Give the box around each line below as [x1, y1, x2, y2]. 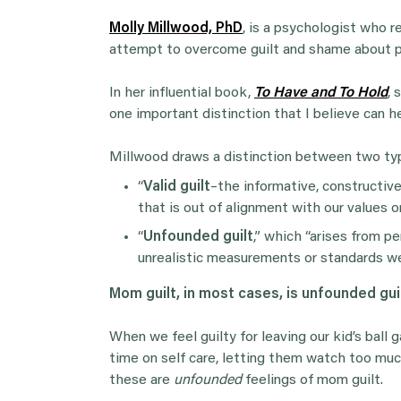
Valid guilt [143, 179, 210, 194]
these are [109, 372, 174, 388]
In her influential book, [109, 85, 254, 100]
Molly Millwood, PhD [109, 21, 243, 36]
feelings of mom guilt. [242, 372, 383, 388]
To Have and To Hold [254, 85, 388, 100]
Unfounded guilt [143, 229, 253, 244]
